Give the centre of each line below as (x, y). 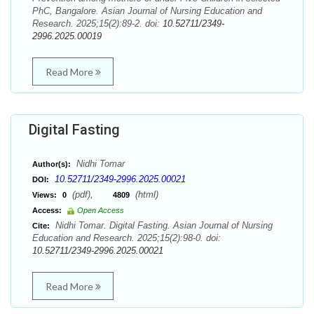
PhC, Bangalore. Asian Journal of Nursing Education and (147, 11)
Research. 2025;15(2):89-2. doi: (97, 23)
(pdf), (91, 194)
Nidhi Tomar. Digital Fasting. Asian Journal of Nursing (163, 225)
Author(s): (52, 164)
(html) (145, 194)
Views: (45, 195)
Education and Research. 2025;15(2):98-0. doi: (127, 238)
